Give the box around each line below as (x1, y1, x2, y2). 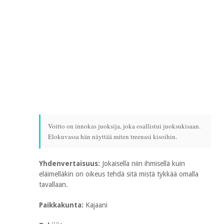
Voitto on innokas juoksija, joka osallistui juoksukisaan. (48, 121, 200, 130)
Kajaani (85, 201, 107, 209)
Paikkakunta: (39, 201, 85, 209)
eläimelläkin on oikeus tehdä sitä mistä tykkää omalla (39, 170, 198, 178)
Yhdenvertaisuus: (39, 159, 102, 167)
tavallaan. (39, 180, 68, 188)
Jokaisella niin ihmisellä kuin (102, 159, 185, 167)
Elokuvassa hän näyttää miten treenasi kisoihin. (48, 132, 177, 141)
